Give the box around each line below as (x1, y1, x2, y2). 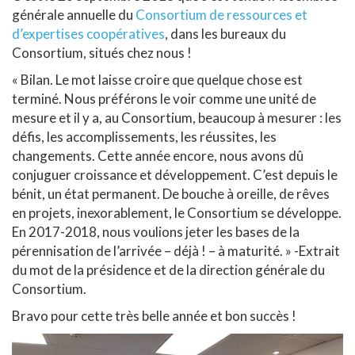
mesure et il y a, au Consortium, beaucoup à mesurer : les (12, 109, 342, 127)
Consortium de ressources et (136, 6, 307, 24)
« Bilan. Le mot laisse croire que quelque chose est (12, 71, 303, 89)
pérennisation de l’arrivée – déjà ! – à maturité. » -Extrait (12, 242, 340, 260)
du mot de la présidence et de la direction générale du (12, 261, 325, 279)
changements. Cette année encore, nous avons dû (12, 147, 303, 165)
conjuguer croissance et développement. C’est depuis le (12, 166, 338, 184)
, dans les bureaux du (165, 25, 286, 43)
